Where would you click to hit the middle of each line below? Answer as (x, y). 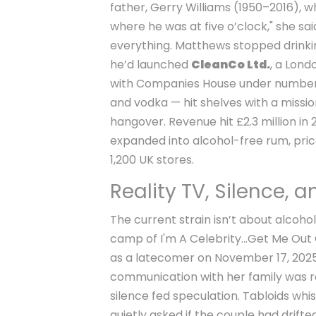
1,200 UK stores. (152, 160)
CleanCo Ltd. (231, 65)
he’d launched (151, 65)
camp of (135, 239)
